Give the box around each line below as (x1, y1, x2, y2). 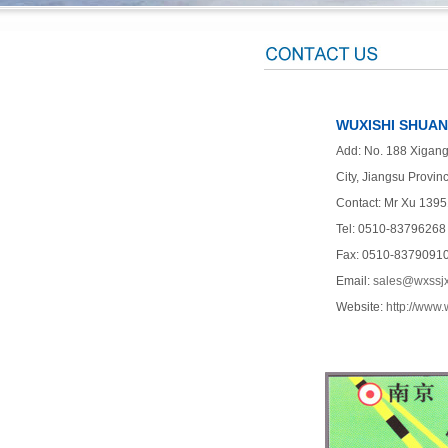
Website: (336, 300, 386, 314)
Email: (336, 274, 373, 288)
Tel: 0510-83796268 (336, 222, 446, 236)
